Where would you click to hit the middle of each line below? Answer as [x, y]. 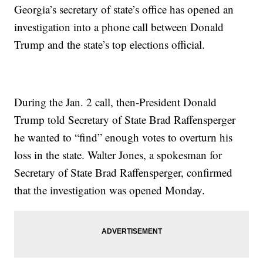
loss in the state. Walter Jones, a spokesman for [118, 155]
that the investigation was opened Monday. [110, 190]
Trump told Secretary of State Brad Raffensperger [125, 120]
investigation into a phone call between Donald [119, 27]
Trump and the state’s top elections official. [110, 45]
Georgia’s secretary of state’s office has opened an [124, 9]
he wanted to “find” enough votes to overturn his [124, 137]
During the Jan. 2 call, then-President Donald [116, 102]
